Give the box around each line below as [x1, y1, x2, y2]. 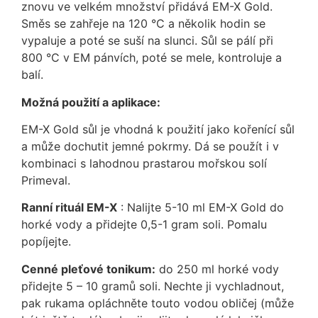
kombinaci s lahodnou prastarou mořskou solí [21, 156, 267, 171]
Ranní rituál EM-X [21, 200, 117, 215]
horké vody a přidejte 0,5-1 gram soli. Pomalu [21, 217, 267, 232]
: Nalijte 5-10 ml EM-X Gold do [117, 200, 284, 215]
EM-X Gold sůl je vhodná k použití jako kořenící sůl [21, 122, 295, 137]
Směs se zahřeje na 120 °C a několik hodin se [21, 16, 265, 31]
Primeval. [21, 173, 70, 188]
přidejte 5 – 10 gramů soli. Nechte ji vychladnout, [21, 278, 284, 293]
